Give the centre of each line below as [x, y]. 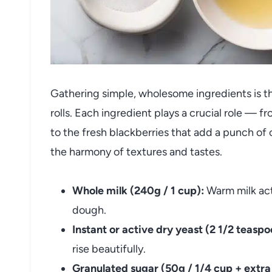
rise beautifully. [109, 249]
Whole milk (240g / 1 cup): [138, 190]
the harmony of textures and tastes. [136, 151]
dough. [89, 210]
